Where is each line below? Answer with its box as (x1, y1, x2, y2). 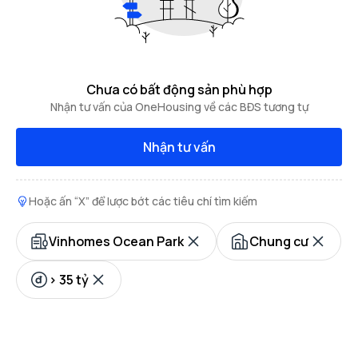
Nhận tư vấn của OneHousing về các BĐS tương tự (50, 99, 308, 114)
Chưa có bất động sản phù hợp (86, 81, 272, 98)
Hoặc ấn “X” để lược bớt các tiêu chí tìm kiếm (29, 193, 257, 209)
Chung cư (249, 233, 308, 250)
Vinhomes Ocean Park (49, 233, 184, 250)
